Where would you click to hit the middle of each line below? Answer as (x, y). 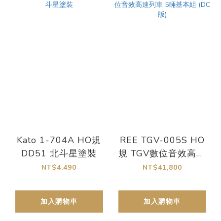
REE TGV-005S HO (162, 140)
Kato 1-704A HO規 (59, 140)
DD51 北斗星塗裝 (59, 153)
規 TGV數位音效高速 (162, 153)
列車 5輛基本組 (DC (162, 166)
